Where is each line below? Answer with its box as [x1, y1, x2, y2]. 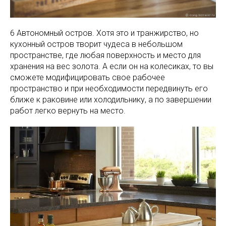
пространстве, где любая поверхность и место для [10, 50, 201, 60]
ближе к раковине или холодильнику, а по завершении [10, 94, 211, 104]
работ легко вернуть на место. [10, 105, 126, 116]
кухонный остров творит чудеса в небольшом [10, 39, 183, 49]
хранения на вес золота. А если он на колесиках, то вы [10, 61, 213, 71]
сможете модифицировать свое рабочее [10, 72, 165, 82]
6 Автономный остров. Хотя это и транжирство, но [10, 28, 199, 38]
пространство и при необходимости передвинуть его [10, 83, 208, 93]
